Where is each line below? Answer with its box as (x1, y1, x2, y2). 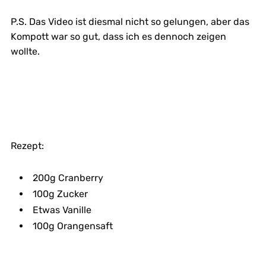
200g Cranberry (32, 172, 103, 183)
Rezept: (10, 140, 44, 151)
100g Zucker (32, 188, 88, 199)
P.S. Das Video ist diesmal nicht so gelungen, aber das (10, 15, 249, 27)
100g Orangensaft (32, 220, 113, 232)
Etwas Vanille (32, 204, 91, 216)
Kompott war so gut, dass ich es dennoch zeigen (10, 30, 226, 42)
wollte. (10, 45, 40, 57)
